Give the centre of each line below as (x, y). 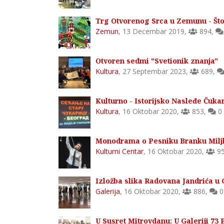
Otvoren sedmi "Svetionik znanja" (157, 60)
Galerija (108, 191)
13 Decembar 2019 (153, 31)
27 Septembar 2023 (154, 71)
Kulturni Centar (119, 151)
